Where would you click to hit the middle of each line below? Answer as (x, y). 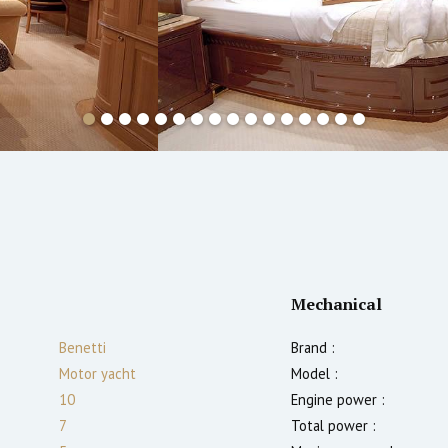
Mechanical (336, 303)
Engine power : (338, 399)
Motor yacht (97, 373)
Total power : (333, 425)
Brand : (313, 347)
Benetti (82, 347)
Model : (314, 373)
